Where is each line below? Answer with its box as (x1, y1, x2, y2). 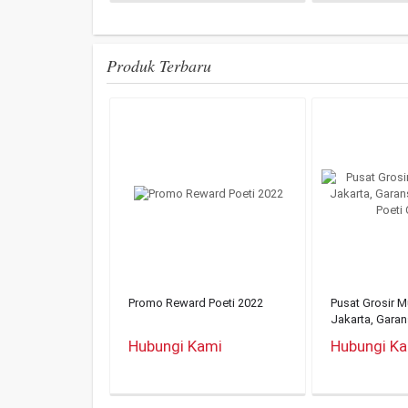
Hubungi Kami (128, 337, 222, 355)
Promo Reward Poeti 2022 (128, 296, 263, 310)
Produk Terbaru (107, 55, 211, 76)
